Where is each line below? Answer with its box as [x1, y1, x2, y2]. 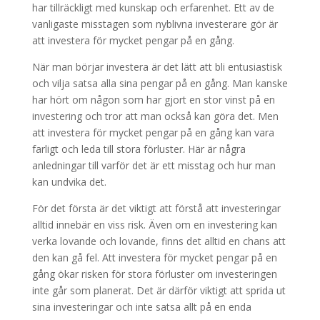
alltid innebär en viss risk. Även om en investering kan [31, 218, 277, 231]
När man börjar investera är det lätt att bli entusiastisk [31, 60, 282, 74]
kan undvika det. [31, 175, 106, 189]
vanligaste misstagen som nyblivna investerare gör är [31, 17, 278, 31]
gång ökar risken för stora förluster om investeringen [31, 267, 277, 281]
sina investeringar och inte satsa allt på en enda [31, 300, 251, 314]
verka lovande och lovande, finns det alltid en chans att [31, 234, 286, 248]
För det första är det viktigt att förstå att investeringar [31, 201, 281, 215]
